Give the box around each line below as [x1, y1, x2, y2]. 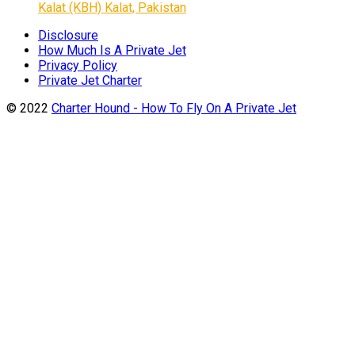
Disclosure [38, 27, 98, 43]
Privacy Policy [38, 57, 117, 73]
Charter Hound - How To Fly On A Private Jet [52, 100, 296, 116]
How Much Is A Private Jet [38, 42, 186, 58]
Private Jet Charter [38, 72, 142, 88]
